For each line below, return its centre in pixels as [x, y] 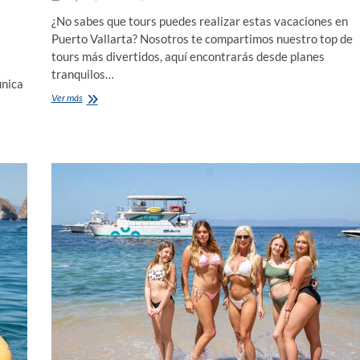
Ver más [67, 97]
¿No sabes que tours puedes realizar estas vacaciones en [199, 20]
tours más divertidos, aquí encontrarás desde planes [188, 56]
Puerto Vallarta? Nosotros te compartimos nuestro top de [202, 38]
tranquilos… [82, 74]
